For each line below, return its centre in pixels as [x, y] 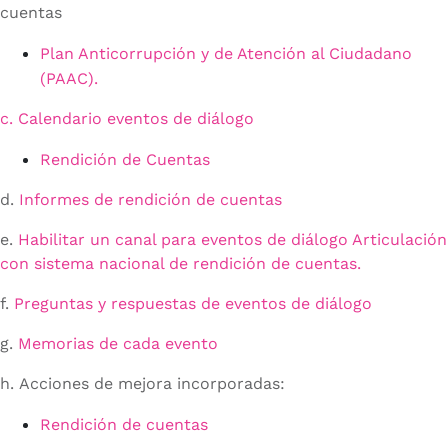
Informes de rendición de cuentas [150, 200]
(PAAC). [69, 79]
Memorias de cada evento [118, 344]
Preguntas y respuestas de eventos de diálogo [193, 304]
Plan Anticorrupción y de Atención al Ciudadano [226, 54]
